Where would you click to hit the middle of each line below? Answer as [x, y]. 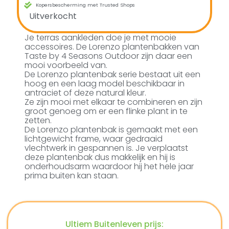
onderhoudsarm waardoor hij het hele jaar [109, 167]
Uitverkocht [53, 16]
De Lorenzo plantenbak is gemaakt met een [111, 130]
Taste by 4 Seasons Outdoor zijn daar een [109, 56]
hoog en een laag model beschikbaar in [105, 84]
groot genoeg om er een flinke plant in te [106, 111]
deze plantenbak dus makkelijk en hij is [100, 157]
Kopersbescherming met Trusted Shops [86, 5]
